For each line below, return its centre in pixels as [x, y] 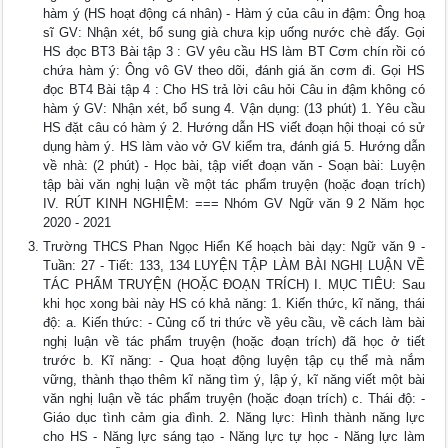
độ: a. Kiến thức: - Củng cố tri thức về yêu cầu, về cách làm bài [234, 323]
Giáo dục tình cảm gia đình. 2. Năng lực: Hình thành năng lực [234, 418]
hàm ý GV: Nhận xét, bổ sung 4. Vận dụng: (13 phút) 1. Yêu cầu [234, 109]
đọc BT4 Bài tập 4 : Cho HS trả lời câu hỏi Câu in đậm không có [234, 90]
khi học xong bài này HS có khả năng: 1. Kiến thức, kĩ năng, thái [234, 304]
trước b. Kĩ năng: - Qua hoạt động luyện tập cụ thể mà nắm [234, 361]
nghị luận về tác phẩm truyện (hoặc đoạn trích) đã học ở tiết [234, 342]
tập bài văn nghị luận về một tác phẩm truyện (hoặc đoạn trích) [234, 185]
